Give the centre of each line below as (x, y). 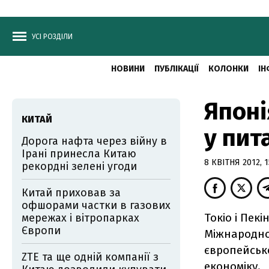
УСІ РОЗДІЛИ (52, 37)
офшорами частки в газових (96, 205)
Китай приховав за (71, 193)
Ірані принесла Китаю (79, 154)
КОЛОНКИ (228, 69)
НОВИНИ (128, 69)
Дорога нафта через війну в (94, 141)
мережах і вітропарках (80, 218)
